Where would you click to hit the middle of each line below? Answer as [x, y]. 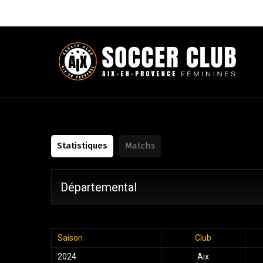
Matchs [140, 146]
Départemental [99, 187]
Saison [70, 238]
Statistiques [82, 146]
